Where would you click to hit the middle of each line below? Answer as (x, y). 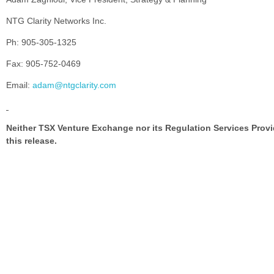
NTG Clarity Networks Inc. (56, 20)
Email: (19, 85)
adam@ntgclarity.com (74, 85)
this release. (31, 140)
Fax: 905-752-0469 (43, 63)
